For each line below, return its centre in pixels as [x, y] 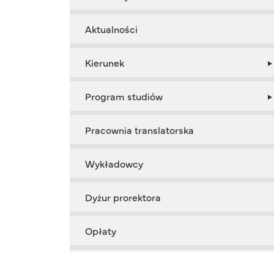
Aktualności [111, 29]
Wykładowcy [114, 164]
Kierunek [105, 63]
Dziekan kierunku [123, 265]
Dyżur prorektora [123, 197]
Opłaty [101, 231]
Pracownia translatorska [139, 130]
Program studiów [124, 96]
